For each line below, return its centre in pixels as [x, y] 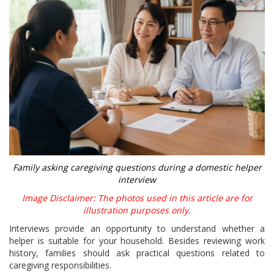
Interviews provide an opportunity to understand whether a [137, 228]
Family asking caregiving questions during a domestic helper [137, 167]
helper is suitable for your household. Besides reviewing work [137, 240]
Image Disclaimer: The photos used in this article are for [137, 198]
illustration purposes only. [137, 210]
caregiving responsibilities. [60, 265]
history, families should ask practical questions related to [137, 253]
